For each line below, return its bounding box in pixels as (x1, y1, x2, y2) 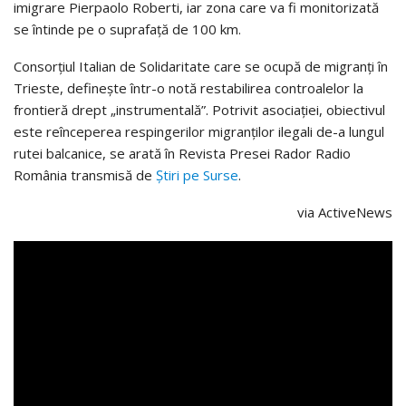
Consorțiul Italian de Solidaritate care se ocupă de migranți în (14, 57, 388, 76)
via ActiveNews (297, 203, 392, 222)
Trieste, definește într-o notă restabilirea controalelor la (14, 79, 363, 98)
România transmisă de (14, 166, 156, 185)
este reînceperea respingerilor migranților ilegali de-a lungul (14, 122, 384, 141)
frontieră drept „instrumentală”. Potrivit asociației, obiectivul (14, 101, 385, 120)
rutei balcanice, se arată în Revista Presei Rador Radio (14, 144, 351, 163)
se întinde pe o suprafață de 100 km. (14, 20, 241, 39)
